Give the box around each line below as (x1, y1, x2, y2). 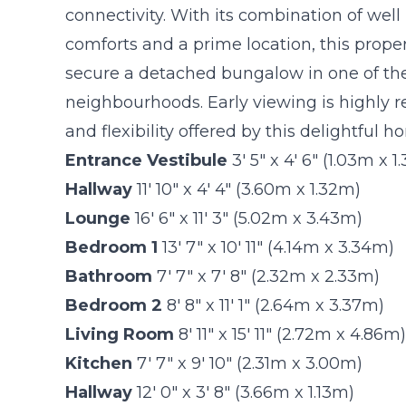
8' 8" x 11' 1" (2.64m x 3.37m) (167, 295, 384, 315)
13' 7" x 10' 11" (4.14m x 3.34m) (162, 237, 394, 257)
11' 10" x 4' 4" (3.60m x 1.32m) (137, 179, 361, 199)
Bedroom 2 (65, 295, 162, 315)
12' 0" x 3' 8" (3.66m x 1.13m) (137, 382, 354, 402)
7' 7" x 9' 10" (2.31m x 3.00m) (137, 353, 362, 373)
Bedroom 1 (65, 237, 158, 257)
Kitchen (65, 353, 132, 373)
